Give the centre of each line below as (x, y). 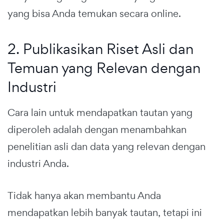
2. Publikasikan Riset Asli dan (100, 48)
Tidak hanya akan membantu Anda (84, 195)
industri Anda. (38, 163)
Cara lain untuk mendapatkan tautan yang (100, 112)
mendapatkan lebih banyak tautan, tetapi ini (105, 212)
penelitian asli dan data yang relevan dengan (106, 146)
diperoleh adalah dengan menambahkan (97, 129)
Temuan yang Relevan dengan (104, 67)
